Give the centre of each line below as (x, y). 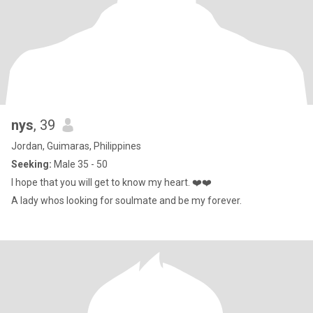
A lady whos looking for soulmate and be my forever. (179, 201)
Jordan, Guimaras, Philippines (76, 146)
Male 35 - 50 (80, 164)
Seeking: (31, 164)
